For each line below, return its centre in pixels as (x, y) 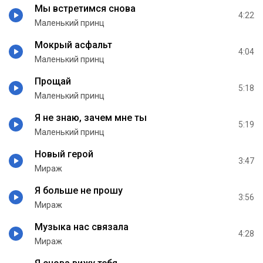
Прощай (53, 81)
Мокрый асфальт (73, 45)
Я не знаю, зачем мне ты (91, 117)
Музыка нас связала (82, 227)
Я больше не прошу (79, 190)
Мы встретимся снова (85, 8)
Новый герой (64, 154)
